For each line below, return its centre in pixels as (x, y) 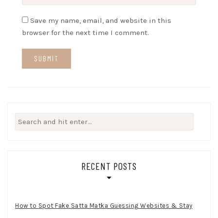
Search (26, 118)
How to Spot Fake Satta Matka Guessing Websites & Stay (104, 206)
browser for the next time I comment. (85, 32)
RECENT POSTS (109, 166)
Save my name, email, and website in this (101, 20)
